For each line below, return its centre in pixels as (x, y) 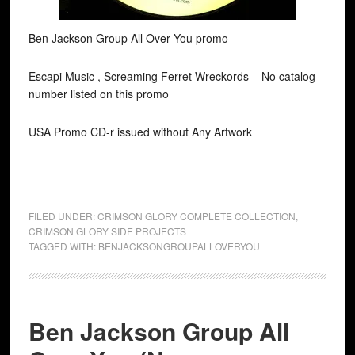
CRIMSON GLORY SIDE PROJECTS (107, 231)
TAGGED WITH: (63, 246)
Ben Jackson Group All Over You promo (128, 38)
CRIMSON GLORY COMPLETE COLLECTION (196, 216)
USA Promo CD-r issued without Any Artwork (140, 132)
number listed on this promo (98, 94)
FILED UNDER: (63, 216)
